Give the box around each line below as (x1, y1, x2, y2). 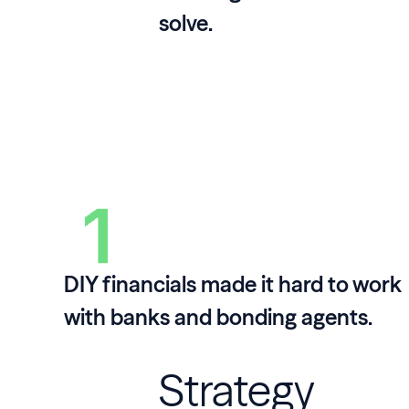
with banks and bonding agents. (64, 304, 373, 331)
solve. (159, 10, 213, 37)
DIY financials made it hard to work (64, 271, 403, 299)
